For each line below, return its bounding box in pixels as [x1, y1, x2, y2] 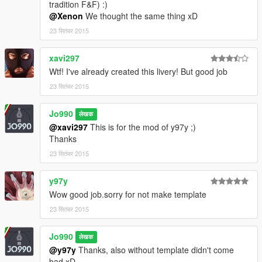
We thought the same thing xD [83, 9, 198, 22]
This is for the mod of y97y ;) [88, 120, 196, 133]
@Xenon [49, 9, 83, 22]
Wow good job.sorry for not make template [49, 188, 206, 200]
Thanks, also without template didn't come [76, 243, 234, 256]
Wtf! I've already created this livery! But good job [49, 65, 227, 77]
